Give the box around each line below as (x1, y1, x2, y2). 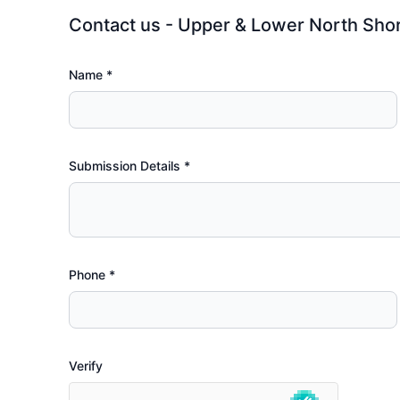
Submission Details (69, 158, 185, 173)
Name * (69, 67, 113, 82)
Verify (69, 358, 104, 373)
